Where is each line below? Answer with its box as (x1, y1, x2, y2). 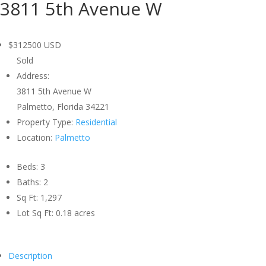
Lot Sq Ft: (17, 207, 56, 218)
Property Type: (17, 116, 75, 128)
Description (8, 250, 52, 261)
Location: (17, 132, 55, 143)
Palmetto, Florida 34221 (17, 101, 109, 112)
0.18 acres (56, 207, 95, 218)
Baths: (17, 176, 43, 188)
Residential (75, 116, 117, 128)
